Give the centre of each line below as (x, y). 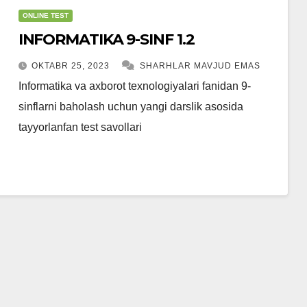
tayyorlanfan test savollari (80, 127)
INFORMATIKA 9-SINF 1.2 (106, 39)
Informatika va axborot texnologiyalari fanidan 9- (134, 86)
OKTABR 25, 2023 (72, 65)
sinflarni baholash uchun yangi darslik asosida (131, 106)
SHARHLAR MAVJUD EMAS (200, 65)
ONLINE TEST (45, 15)
